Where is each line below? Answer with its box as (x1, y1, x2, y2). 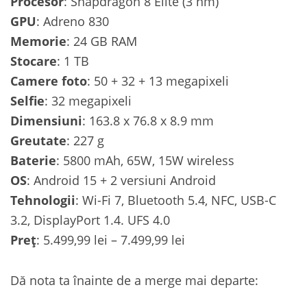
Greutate (10, 132, 66, 149)
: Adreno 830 (36, 12, 109, 29)
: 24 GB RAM (66, 32, 137, 49)
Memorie (10, 32, 66, 49)
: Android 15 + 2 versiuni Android (27, 171, 216, 188)
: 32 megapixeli (45, 92, 132, 109)
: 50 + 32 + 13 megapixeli (87, 72, 229, 89)
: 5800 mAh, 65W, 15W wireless (56, 151, 234, 169)
